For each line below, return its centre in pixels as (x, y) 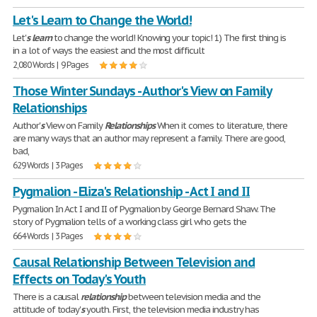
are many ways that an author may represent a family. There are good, (149, 138)
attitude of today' (47, 310)
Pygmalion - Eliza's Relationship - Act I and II (132, 191)
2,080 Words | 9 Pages (51, 65)
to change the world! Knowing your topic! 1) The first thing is (169, 38)
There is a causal (47, 297)
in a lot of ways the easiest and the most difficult (109, 51)
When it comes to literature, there (221, 126)
